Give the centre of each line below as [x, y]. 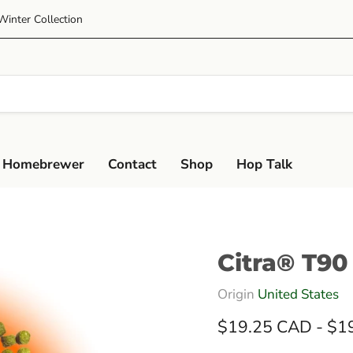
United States [298, 294]
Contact [132, 164]
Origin [237, 294]
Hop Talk [264, 164]
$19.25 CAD [264, 327]
